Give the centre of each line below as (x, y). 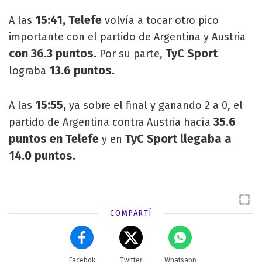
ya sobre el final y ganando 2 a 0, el (154, 105)
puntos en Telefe (54, 139)
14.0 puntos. (42, 156)
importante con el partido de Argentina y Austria (127, 37)
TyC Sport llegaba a (177, 139)
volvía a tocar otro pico (160, 20)
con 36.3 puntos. (54, 53)
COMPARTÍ (131, 213)
